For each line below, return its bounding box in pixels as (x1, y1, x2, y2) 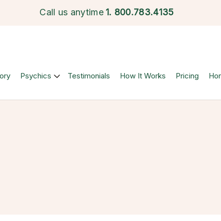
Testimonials (68, 71, 110, 80)
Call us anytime (39, 7, 104, 17)
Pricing (176, 71, 199, 80)
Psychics (20, 71, 51, 80)
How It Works (120, 71, 166, 80)
